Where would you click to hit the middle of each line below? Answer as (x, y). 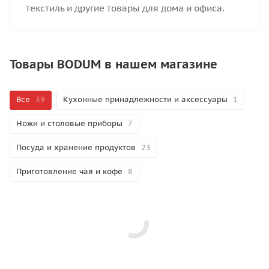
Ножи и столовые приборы (69, 124)
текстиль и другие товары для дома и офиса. (125, 8)
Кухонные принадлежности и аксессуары (145, 100)
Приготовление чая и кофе (69, 172)
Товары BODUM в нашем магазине (113, 65)
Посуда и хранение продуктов (76, 148)
